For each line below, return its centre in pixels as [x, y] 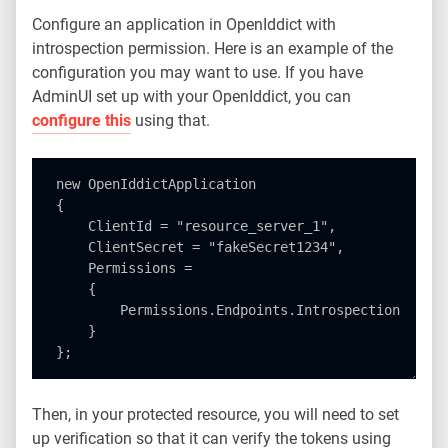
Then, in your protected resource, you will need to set [215, 414]
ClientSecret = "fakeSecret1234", [200, 247]
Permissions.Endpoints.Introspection [228, 310]
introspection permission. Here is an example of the [212, 48]
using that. [170, 120]
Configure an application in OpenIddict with [184, 24]
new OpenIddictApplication [156, 184]
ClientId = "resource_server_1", [216, 226]
